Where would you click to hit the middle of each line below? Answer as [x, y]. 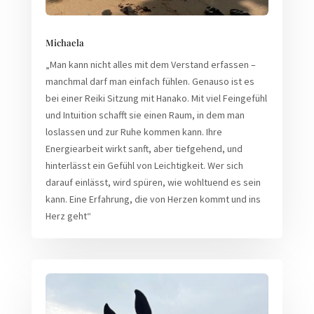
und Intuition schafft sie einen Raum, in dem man [145, 115]
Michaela [64, 43]
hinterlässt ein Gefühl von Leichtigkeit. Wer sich [144, 166]
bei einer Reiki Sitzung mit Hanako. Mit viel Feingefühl [156, 98]
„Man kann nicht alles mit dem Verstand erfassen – [150, 65]
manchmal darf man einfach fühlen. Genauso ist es [150, 82]
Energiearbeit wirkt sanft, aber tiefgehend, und [144, 149]
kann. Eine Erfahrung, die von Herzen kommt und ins [153, 199]
